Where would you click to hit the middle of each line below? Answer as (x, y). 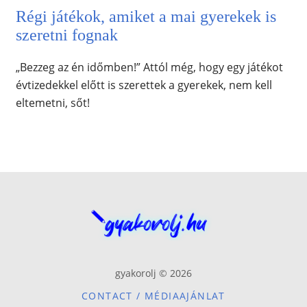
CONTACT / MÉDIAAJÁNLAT (153, 296)
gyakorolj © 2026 (153, 273)
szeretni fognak (66, 35)
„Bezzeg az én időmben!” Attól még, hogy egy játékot (149, 67)
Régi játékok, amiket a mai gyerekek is (146, 17)
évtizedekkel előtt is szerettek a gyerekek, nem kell (144, 85)
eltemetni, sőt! (52, 103)
